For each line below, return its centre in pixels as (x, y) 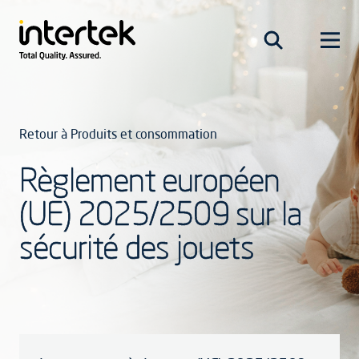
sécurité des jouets (137, 246)
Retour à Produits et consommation (118, 134)
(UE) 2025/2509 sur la (161, 213)
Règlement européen (150, 179)
